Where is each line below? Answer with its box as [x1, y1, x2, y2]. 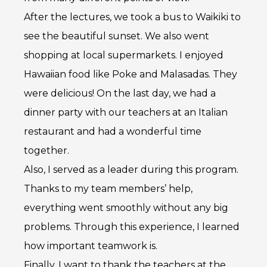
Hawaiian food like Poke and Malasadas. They [24, 69, 237, 80]
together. [24, 145, 69, 157]
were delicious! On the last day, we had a [24, 88, 216, 100]
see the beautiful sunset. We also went [24, 30, 209, 42]
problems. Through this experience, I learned [24, 221, 240, 233]
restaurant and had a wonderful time [24, 126, 201, 138]
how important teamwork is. [24, 240, 157, 252]
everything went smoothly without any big [24, 202, 228, 214]
